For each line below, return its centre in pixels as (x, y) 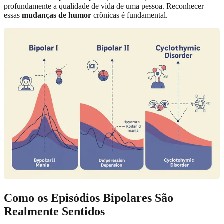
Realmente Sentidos (54, 211)
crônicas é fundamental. (130, 15)
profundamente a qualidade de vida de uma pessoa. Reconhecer (104, 6)
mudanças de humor (57, 15)
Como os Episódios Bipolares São (89, 198)
